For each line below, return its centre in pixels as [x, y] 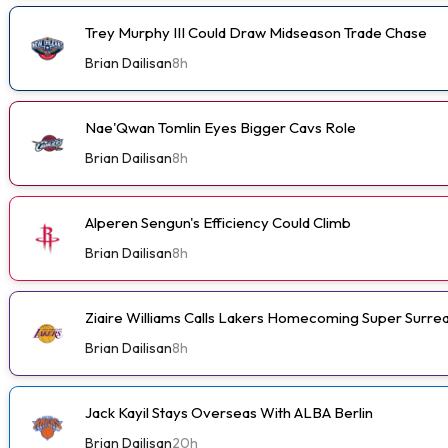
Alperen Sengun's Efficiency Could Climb [218, 222]
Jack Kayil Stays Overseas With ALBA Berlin [229, 412]
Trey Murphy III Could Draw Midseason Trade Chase [256, 32]
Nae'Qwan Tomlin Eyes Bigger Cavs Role [220, 127]
